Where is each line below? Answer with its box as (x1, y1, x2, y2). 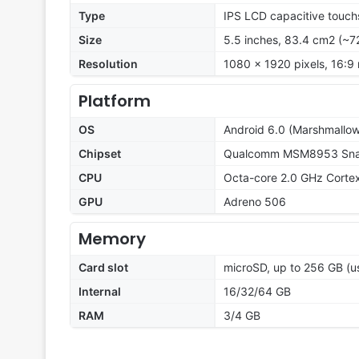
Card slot (79, 260, 128, 275)
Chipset (79, 147, 121, 161)
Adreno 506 (224, 195, 286, 209)
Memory (79, 228, 146, 251)
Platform (79, 90, 151, 113)
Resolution (79, 57, 138, 71)
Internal (79, 284, 121, 299)
